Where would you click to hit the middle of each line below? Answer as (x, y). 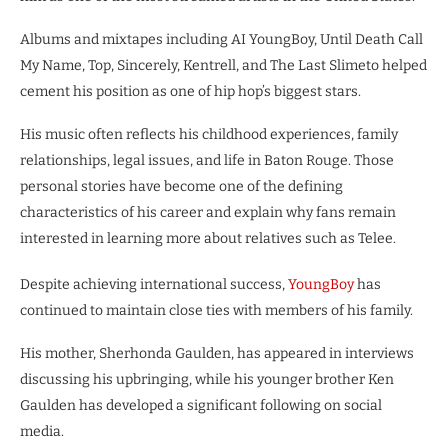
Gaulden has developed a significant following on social (201, 405)
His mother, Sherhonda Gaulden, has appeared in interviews (217, 353)
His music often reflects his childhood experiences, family (209, 134)
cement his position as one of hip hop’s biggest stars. (190, 91)
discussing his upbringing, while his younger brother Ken (207, 379)
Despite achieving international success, (154, 284)
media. (42, 431)
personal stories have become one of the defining (181, 186)
